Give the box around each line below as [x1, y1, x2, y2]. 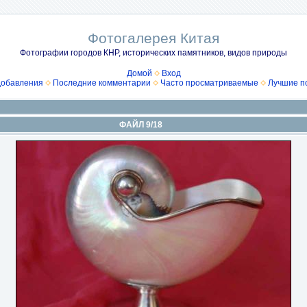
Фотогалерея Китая [88, 30, 219, 46]
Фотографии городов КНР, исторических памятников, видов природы [20, 48, 287, 58]
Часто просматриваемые [160, 78, 258, 88]
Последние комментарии [53, 78, 151, 88]
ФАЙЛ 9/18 [119, 120, 162, 130]
